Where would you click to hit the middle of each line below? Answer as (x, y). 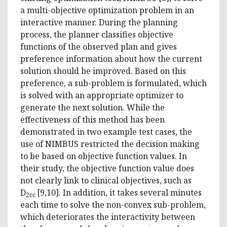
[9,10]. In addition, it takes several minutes (119, 192)
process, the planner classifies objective (97, 34)
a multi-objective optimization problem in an (107, 10)
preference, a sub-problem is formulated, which (113, 83)
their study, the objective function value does (107, 168)
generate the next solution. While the (92, 107)
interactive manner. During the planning (99, 22)
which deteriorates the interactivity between (108, 217)
